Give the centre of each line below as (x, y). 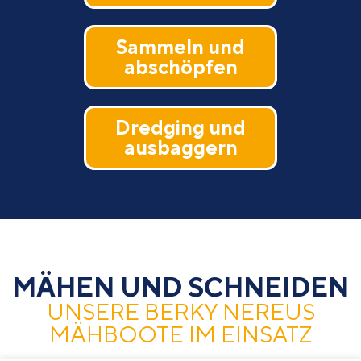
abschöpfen (180, 66)
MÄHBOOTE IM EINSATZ (180, 334)
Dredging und (180, 127)
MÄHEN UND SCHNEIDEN (180, 286)
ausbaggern (180, 147)
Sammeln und (180, 46)
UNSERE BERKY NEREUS (180, 311)
